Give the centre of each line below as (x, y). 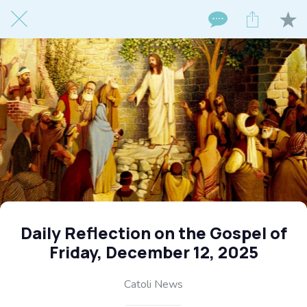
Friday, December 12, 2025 (153, 252)
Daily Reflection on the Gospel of (153, 233)
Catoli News (153, 284)
